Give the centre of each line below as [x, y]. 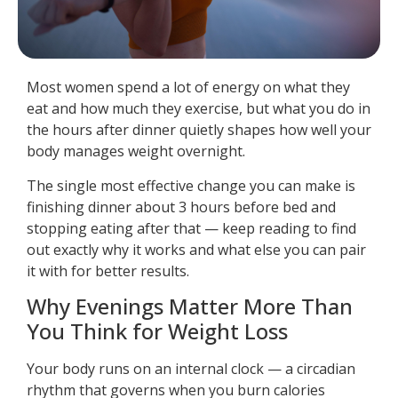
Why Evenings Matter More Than [190, 306]
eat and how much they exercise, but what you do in [199, 109]
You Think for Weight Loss [157, 330]
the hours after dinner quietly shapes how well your [199, 130]
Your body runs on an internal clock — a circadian [191, 368]
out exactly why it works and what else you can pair [196, 249]
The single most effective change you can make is [191, 185]
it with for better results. [108, 271]
